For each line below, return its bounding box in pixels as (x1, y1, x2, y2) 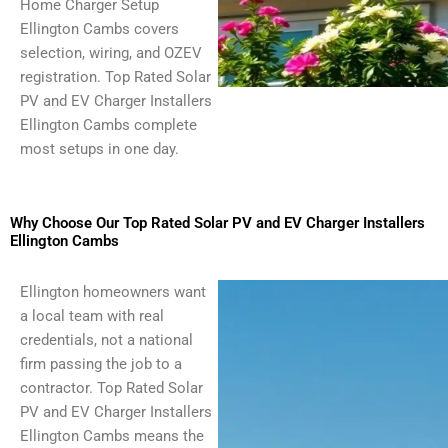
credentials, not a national (20, 330, 193, 349)
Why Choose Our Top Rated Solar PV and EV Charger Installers (10, 213, 425, 232)
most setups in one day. (20, 139, 179, 158)
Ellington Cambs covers (20, 19, 179, 38)
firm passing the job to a (20, 354, 182, 373)
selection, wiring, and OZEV (20, 43, 202, 62)
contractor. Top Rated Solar (20, 378, 203, 397)
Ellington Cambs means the (20, 426, 204, 445)
